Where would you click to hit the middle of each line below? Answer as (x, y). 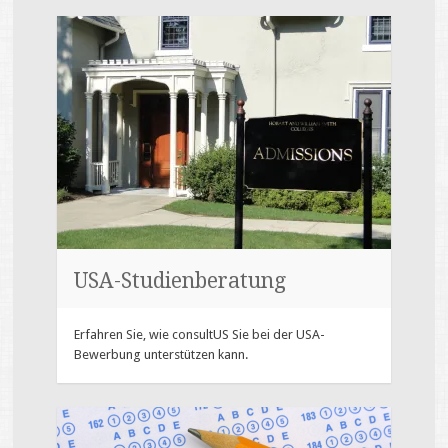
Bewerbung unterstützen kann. (161, 355)
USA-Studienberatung (180, 280)
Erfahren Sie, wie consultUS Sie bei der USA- (200, 335)
